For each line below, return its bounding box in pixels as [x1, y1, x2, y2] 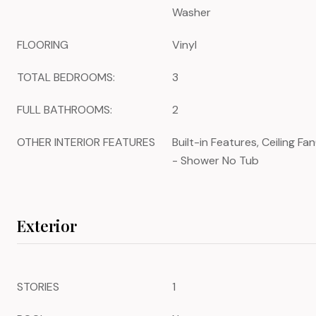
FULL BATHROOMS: [17, 102, 112, 117]
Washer [172, 5, 211, 20]
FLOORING [17, 37, 68, 52]
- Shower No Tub [172, 153, 259, 168]
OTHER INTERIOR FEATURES [17, 135, 155, 150]
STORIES [17, 279, 59, 294]
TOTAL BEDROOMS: [17, 70, 115, 85]
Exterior [17, 215, 77, 236]
